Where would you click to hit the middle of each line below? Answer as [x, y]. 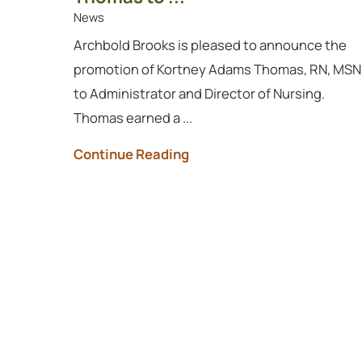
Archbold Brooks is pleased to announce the [210, 45]
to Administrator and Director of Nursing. [199, 94]
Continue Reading [131, 154]
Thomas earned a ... [133, 118]
